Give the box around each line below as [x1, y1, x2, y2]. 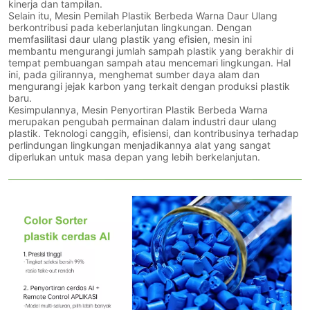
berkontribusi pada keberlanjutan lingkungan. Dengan [8, 21, 253, 34]
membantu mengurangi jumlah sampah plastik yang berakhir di [8, 45, 294, 57]
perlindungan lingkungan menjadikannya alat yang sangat [8, 139, 271, 152]
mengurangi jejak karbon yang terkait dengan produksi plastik [8, 80, 291, 93]
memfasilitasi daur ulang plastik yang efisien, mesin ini [8, 33, 253, 46]
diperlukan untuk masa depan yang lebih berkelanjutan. [8, 151, 261, 163]
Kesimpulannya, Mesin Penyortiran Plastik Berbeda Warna [8, 104, 268, 116]
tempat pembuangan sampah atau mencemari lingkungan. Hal [8, 57, 291, 69]
